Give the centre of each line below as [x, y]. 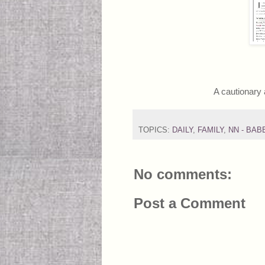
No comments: [183, 174]
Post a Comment [190, 203]
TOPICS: [155, 130]
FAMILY [211, 130]
